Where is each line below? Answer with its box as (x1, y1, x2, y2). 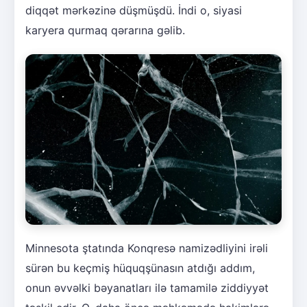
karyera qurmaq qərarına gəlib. (25, 23, 185, 37)
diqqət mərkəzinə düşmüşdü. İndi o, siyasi (25, 3, 242, 17)
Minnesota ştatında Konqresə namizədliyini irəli (25, 241, 268, 255)
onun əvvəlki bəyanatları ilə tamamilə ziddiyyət (25, 280, 269, 295)
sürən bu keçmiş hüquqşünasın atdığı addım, (25, 260, 255, 275)
